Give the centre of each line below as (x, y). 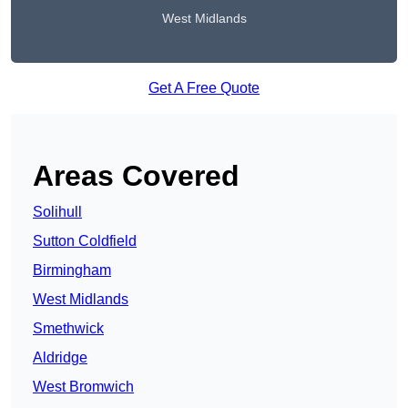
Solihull (57, 212)
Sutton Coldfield (85, 241)
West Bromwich (83, 387)
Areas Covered (136, 176)
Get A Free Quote (204, 88)
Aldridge (60, 358)
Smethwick (68, 329)
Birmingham (72, 270)
